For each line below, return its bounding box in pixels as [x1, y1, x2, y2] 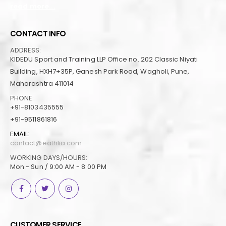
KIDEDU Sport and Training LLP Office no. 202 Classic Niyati [10, 54, 198, 64]
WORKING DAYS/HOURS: [10, 152, 88, 162]
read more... [10, 1, 55, 11]
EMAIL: [10, 129, 30, 139]
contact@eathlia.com [10, 138, 82, 148]
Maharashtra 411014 [10, 78, 74, 88]
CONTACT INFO [10, 28, 66, 39]
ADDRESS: [10, 45, 41, 55]
